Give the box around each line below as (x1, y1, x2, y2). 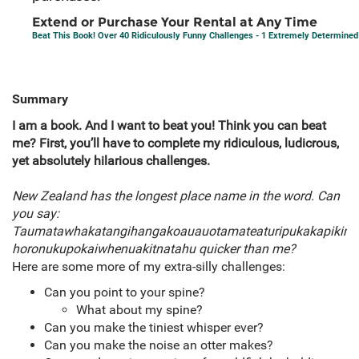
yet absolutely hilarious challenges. (12, 153, 210, 169)
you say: (12, 206, 59, 222)
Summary (12, 91, 68, 107)
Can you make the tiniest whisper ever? (44, 320, 264, 336)
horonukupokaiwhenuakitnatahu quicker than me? (12, 241, 296, 257)
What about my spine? (76, 302, 203, 318)
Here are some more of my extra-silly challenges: (12, 259, 285, 275)
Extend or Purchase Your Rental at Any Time (32, 14, 317, 30)
